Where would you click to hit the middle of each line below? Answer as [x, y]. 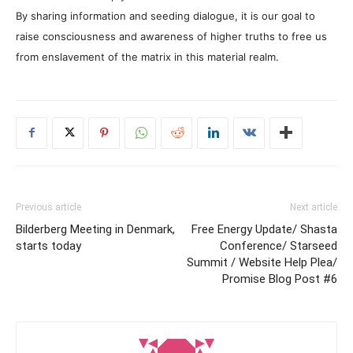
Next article [314, 207]
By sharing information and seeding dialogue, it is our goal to [165, 15]
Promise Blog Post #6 [280, 279]
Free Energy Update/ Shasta [264, 229]
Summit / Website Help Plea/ [262, 262]
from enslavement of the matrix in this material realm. [147, 56]
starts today [48, 245]
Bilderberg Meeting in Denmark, [95, 229]
